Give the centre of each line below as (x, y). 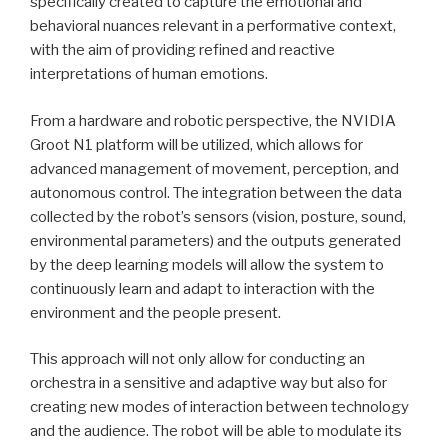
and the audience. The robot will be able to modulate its (216, 431)
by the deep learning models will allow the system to (207, 264)
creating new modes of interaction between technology (219, 407)
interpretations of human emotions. (149, 74)
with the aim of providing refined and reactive (182, 50)
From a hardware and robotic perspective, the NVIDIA (213, 120)
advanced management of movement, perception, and (214, 168)
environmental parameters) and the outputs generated (215, 240)
